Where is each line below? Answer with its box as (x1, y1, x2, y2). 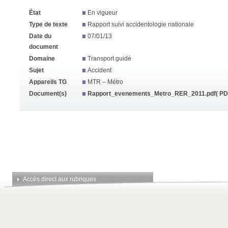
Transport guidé (88, 55, 131, 62)
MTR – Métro (88, 78, 123, 85)
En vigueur (88, 9, 118, 16)
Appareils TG (29, 78, 67, 85)
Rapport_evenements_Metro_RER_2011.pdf (88, 90, 216, 97)
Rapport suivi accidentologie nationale (88, 21, 194, 28)
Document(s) (29, 90, 67, 97)
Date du (29, 33, 51, 40)
